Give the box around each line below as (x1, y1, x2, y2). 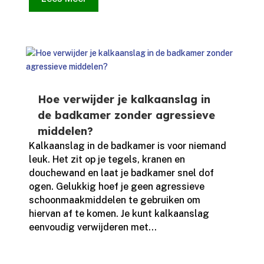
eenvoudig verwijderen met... (28, 222, 157, 233)
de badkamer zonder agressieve (37, 108, 215, 123)
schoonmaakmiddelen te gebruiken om (28, 194, 200, 206)
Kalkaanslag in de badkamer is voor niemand (28, 140, 226, 152)
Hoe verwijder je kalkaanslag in (37, 93, 210, 107)
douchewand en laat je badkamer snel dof (28, 167, 214, 179)
